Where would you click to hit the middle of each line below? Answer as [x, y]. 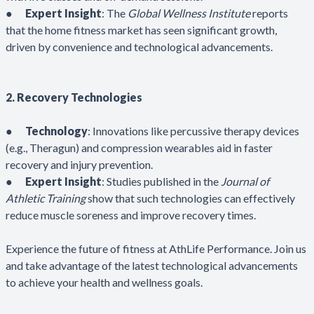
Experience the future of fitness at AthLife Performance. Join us [156, 248]
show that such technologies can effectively [190, 198]
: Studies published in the [161, 181]
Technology [56, 130]
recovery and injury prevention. [80, 164]
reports [269, 13]
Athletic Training [46, 198]
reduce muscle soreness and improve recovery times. [132, 214]
